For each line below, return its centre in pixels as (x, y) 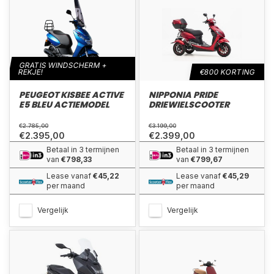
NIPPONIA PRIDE (183, 95)
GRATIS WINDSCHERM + (63, 65)
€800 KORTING (228, 72)
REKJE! (31, 72)
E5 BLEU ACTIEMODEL (64, 105)
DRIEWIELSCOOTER (189, 105)
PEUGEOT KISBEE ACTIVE (71, 95)
